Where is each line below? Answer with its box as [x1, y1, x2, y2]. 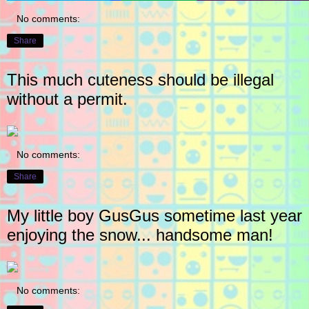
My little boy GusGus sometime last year [7, 206, 302, 225]
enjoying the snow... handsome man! [7, 225, 273, 244]
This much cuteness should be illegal [7, 70, 274, 90]
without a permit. [7, 90, 128, 109]
